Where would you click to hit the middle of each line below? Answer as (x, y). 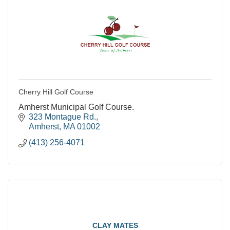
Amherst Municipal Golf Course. (76, 107)
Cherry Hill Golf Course (56, 92)
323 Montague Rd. (62, 117)
